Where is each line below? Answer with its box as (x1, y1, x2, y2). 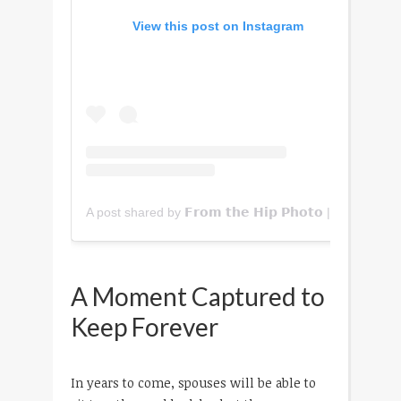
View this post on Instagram (132, 18, 303, 33)
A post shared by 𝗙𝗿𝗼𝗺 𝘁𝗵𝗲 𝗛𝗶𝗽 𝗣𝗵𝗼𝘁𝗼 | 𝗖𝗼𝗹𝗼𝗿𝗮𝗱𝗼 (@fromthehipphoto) (334, 204, 346, 219)
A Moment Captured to (71, 281, 325, 312)
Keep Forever (71, 311, 218, 343)
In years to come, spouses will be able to (71, 373, 316, 391)
